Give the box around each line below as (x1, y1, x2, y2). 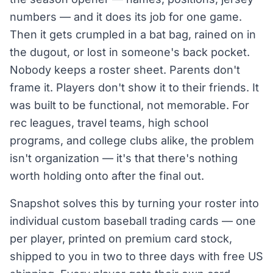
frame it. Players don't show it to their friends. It (10, 81, 259, 94)
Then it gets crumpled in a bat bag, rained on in (10, 28, 256, 41)
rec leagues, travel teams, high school (10, 116, 208, 129)
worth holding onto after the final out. (10, 169, 204, 182)
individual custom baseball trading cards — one (10, 214, 256, 227)
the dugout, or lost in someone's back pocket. (10, 46, 250, 58)
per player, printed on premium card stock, (10, 232, 232, 245)
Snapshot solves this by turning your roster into (10, 197, 259, 210)
